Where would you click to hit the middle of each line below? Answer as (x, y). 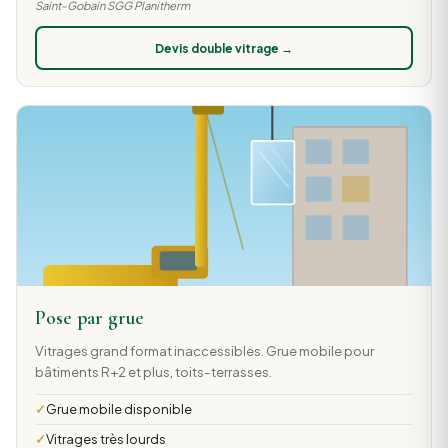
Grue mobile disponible (118, 409)
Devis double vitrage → (224, 48)
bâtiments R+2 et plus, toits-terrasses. (153, 372)
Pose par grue (89, 318)
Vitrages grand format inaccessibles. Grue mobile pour (204, 351)
